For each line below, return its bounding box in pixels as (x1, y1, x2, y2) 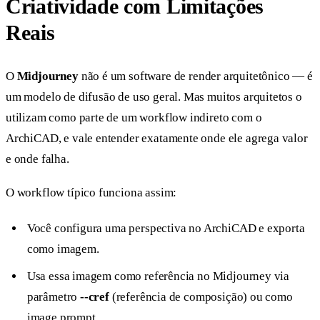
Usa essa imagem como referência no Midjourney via (26, 269, 290, 283)
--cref (80, 289, 109, 304)
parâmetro (26, 289, 80, 304)
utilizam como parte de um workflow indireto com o (6, 110, 262, 124)
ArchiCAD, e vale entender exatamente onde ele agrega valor (6, 131, 308, 145)
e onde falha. (6, 151, 69, 166)
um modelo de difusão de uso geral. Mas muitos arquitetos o (6, 89, 302, 104)
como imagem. (26, 242, 99, 256)
